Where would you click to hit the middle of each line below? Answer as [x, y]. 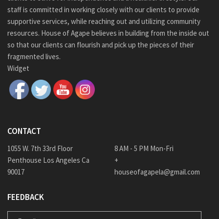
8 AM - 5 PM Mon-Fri [144, 148]
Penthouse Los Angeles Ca [48, 160]
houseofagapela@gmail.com [157, 172]
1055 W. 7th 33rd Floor [40, 148]
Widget [18, 68]
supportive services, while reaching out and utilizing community [104, 21]
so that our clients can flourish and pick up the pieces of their [101, 45]
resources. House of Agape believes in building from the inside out [108, 33]
